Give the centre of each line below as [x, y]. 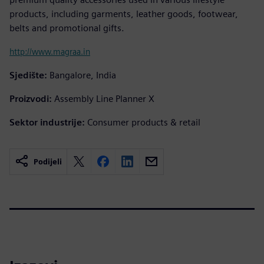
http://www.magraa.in [50, 51]
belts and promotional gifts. [67, 28]
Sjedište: [28, 75]
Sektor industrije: [47, 122]
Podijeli [48, 161]
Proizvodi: [31, 98]
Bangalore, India [83, 75]
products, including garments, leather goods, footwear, [124, 14]
